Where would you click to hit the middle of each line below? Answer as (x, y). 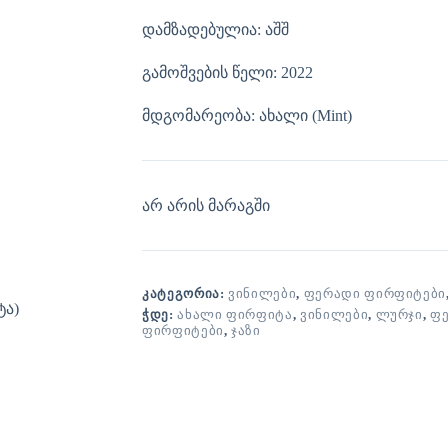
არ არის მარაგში (206, 205)
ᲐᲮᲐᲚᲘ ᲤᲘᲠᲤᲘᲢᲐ (235, 314)
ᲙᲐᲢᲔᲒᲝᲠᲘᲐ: (185, 293)
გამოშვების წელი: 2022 (227, 72)
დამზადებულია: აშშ (215, 29)
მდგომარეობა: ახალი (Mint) (247, 115)
